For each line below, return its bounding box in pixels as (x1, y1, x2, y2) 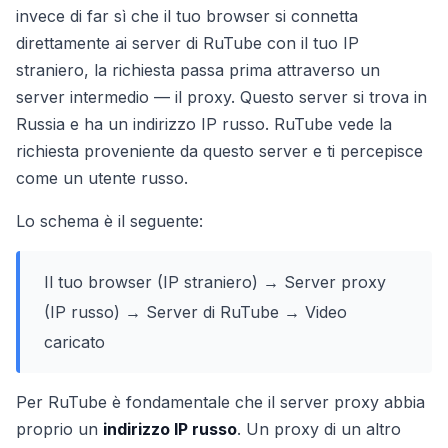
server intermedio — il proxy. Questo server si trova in (16, 87, 427, 107)
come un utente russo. (16, 168, 188, 188)
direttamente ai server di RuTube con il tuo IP (16, 33, 359, 53)
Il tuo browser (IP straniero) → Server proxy (44, 272, 386, 292)
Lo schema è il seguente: (16, 211, 203, 231)
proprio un (16, 419, 103, 439)
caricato (44, 332, 105, 352)
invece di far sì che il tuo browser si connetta (16, 6, 358, 26)
